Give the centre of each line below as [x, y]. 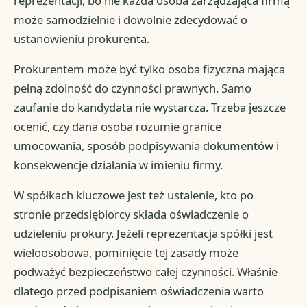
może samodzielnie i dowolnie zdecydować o [131, 20]
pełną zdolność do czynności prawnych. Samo [133, 88]
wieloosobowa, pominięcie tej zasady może [126, 253]
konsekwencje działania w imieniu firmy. [119, 165]
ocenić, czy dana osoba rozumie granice [118, 127]
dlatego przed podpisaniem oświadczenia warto [139, 291]
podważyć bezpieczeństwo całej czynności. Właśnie [146, 272]
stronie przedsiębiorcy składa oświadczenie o [132, 214]
